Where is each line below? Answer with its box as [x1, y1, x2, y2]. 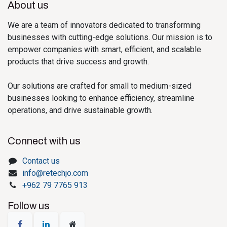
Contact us [22, 156, 60, 166]
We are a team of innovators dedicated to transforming [8, 20, 201, 30]
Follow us [8, 200, 50, 211]
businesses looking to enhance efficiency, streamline [8, 93, 195, 103]
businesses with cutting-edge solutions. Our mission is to [8, 32, 212, 42]
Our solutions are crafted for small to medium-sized [8, 81, 192, 91]
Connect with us [8, 135, 81, 146]
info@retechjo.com [22, 168, 88, 178]
